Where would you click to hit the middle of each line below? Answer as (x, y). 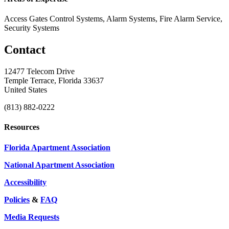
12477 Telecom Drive (39, 72)
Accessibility (25, 182)
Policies (17, 199)
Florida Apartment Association (57, 147)
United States (26, 90)
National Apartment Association (59, 165)
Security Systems (32, 28)
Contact (25, 50)
